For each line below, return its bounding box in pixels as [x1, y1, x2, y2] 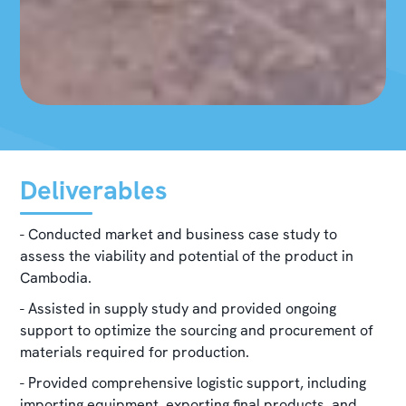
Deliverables [20, 173, 169, 208]
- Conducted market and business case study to [20, 225, 338, 245]
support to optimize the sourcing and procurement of [20, 321, 374, 341]
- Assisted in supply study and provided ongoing [20, 299, 337, 319]
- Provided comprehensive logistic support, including [20, 373, 367, 393]
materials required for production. [20, 343, 250, 362]
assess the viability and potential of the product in [20, 246, 354, 266]
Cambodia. [20, 268, 92, 288]
